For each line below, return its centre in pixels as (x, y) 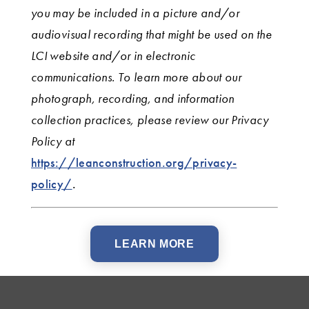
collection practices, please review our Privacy (150, 120)
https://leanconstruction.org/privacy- (134, 163)
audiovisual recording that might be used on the (151, 34)
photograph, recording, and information (133, 99)
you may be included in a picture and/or (136, 13)
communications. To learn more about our (137, 77)
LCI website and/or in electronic (113, 56)
